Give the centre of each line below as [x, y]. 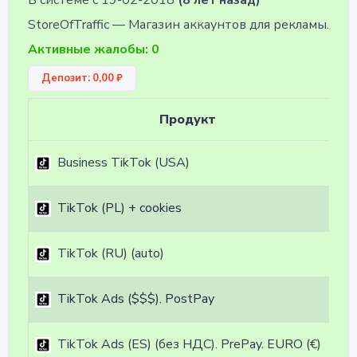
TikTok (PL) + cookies [120, 208]
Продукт [188, 120]
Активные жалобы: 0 [94, 50]
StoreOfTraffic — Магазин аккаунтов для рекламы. [178, 25]
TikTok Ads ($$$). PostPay [136, 299]
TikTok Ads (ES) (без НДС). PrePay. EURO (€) [189, 345]
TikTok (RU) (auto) [111, 254]
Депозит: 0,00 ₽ [82, 78]
